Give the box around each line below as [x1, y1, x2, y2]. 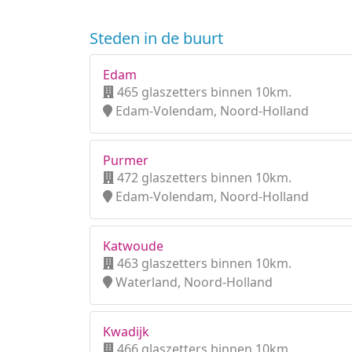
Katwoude [103, 237, 163, 255]
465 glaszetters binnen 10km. [114, 83, 291, 101]
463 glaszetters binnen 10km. [114, 255, 291, 272]
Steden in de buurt [90, 27, 223, 49]
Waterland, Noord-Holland [112, 273, 273, 291]
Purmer [103, 152, 148, 169]
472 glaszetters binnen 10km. [114, 169, 291, 186]
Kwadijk [103, 323, 149, 340]
